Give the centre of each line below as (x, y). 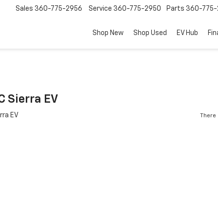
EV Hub (187, 33)
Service (100, 9)
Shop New (108, 33)
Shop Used (150, 33)
